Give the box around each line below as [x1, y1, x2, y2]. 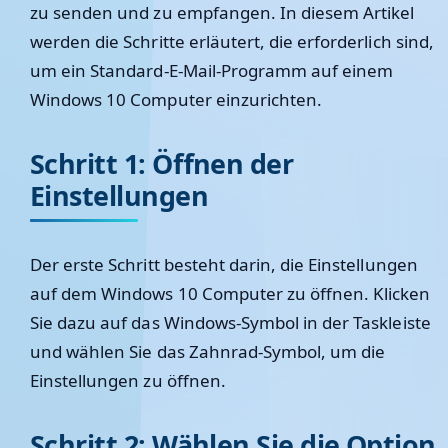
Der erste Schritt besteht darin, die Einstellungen [30, 253, 418, 276]
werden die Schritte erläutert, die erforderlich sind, [30, 30, 434, 53]
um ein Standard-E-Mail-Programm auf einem [30, 59, 394, 82]
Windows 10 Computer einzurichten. [30, 88, 323, 111]
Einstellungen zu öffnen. [30, 369, 226, 392]
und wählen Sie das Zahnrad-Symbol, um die [30, 340, 386, 363]
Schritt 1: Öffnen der [30, 145, 294, 182]
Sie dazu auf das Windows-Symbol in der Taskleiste [30, 311, 431, 334]
